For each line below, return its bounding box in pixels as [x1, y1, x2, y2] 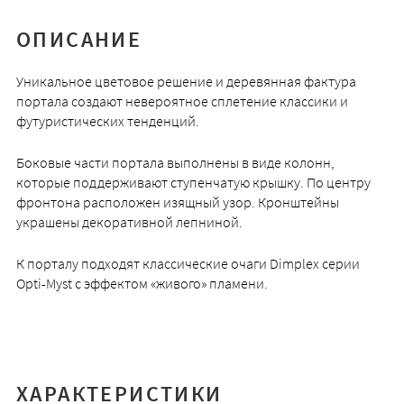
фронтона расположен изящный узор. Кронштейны [15, 193, 339, 212]
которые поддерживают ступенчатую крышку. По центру [15, 173, 371, 192]
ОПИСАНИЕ [15, 25, 142, 54]
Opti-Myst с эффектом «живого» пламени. [15, 274, 268, 293]
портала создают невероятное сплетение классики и [15, 92, 348, 111]
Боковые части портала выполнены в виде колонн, [15, 153, 335, 172]
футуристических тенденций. [15, 112, 199, 131]
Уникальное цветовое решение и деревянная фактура [15, 72, 356, 91]
